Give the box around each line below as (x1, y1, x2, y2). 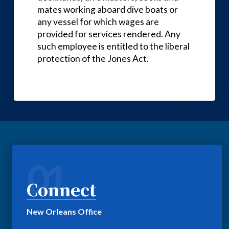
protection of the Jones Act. (37, 53, 149, 64)
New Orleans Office (27, 206, 102, 216)
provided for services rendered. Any (37, 28, 180, 39)
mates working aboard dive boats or (37, 4, 178, 15)
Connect (27, 177, 96, 201)
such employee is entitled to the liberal (37, 40, 190, 52)
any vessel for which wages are (37, 16, 159, 27)
